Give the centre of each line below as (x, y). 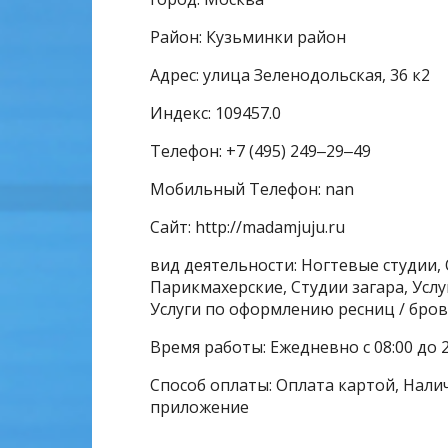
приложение (199, 407)
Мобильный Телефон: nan (252, 189)
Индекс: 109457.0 (215, 113)
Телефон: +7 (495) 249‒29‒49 (260, 151)
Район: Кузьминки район (248, 37)
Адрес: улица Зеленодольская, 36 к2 (290, 75)
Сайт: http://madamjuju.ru (247, 227)
